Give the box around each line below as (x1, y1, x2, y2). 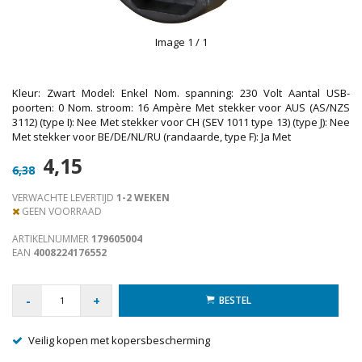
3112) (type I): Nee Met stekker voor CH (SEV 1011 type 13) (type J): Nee (12, 114, 350, 129)
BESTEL (219, 293, 251, 307)
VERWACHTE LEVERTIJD (12, 191, 114, 205)
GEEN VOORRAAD (19, 204, 102, 219)
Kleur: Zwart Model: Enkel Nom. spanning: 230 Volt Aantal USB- (12, 85, 350, 100)
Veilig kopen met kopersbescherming (28, 332, 210, 347)
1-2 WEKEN (114, 191, 170, 205)
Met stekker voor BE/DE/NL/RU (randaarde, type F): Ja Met (12, 128, 291, 144)
